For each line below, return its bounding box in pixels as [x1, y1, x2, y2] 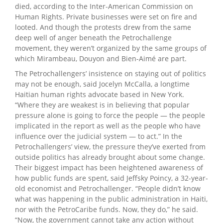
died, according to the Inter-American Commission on [15, 1, 193, 11]
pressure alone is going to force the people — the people [15, 110, 205, 120]
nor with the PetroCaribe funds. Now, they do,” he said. [15, 204, 198, 214]
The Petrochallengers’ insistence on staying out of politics [15, 68, 206, 78]
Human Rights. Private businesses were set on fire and [15, 11, 197, 21]
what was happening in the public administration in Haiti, [15, 194, 208, 204]
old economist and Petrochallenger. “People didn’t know [15, 183, 201, 193]
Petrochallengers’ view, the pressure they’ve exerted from [15, 141, 206, 151]
